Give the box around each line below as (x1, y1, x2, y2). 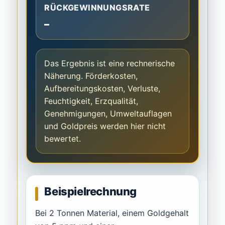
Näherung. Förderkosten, (44, 71, 138, 81)
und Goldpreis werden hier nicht (44, 121, 166, 132)
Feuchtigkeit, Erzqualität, (44, 96, 139, 106)
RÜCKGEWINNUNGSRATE (44, 3, 150, 13)
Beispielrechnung (44, 185, 137, 198)
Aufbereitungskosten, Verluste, (44, 83, 161, 94)
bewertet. (44, 134, 81, 144)
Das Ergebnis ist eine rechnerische (44, 58, 175, 69)
